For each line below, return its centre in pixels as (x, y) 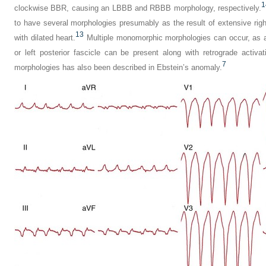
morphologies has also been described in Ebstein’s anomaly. (118, 67)
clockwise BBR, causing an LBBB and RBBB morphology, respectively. (138, 8)
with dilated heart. (45, 38)
